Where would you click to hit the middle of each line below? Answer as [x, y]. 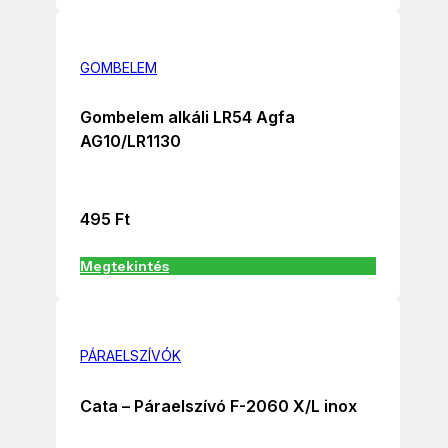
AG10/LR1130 [130, 141]
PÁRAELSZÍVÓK [130, 356]
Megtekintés [124, 266]
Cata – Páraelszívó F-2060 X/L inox [218, 406]
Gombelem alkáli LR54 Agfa [187, 117]
